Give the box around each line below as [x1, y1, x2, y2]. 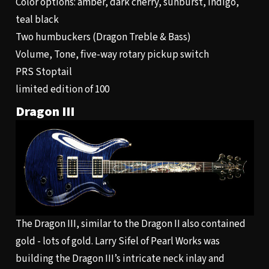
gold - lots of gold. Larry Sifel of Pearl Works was [15, 234, 220, 249]
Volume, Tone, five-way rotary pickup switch [15, 47, 209, 62]
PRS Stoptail [15, 65, 72, 80]
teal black [15, 13, 59, 28]
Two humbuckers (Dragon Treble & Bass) [15, 30, 191, 45]
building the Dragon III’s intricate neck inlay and [15, 251, 225, 266]
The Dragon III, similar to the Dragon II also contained [15, 216, 246, 231]
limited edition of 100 [15, 82, 109, 97]
